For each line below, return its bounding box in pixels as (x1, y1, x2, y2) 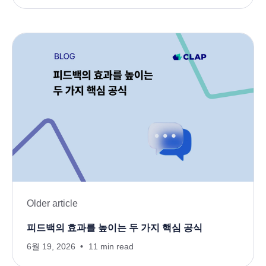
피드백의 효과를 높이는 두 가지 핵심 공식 (27, 223, 202, 233)
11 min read (88, 242, 134, 252)
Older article (27, 198, 78, 209)
